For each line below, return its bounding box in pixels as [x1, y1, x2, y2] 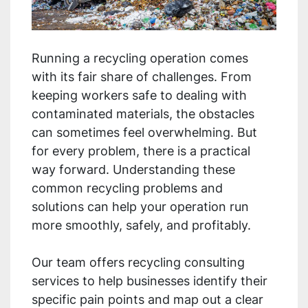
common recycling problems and [32, 181, 223, 196]
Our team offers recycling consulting [32, 255, 245, 270]
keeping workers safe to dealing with [32, 88, 247, 103]
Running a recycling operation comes [32, 51, 248, 66]
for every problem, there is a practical [32, 144, 250, 159]
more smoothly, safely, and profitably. [32, 218, 254, 233]
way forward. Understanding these [32, 162, 235, 177]
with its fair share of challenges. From [32, 69, 252, 85]
